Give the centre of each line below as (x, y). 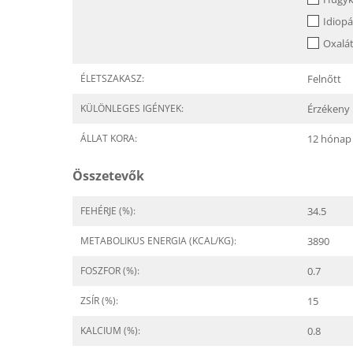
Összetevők (108, 176)
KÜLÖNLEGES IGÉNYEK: (132, 108)
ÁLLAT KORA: (109, 138)
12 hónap (329, 139)
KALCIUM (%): (110, 331)
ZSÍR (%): (99, 301)
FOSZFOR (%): (110, 271)
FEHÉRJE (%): (108, 211)
